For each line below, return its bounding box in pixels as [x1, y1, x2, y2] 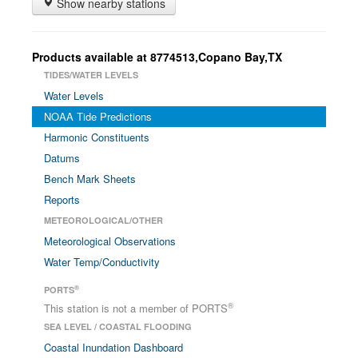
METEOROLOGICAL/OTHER [44, 214, 163, 226]
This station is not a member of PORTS [44, 300, 228, 316]
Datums [44, 150, 80, 165]
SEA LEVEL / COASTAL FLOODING [44, 320, 192, 332]
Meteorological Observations [44, 233, 176, 249]
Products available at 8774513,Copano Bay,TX [32, 49, 282, 65]
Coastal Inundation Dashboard [44, 340, 183, 355]
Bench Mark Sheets [44, 171, 136, 186]
